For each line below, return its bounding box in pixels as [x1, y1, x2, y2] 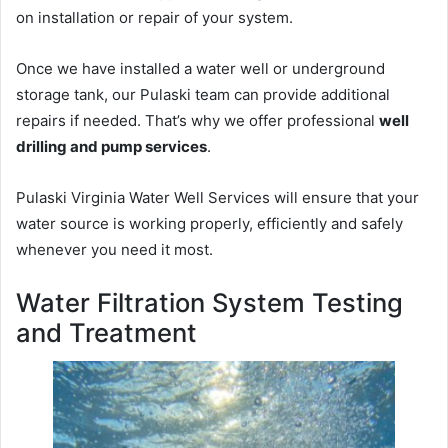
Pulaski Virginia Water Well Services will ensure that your [16, 188, 419, 208]
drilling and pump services [16, 137, 207, 157]
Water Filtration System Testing [16, 287, 403, 319]
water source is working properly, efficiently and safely [16, 214, 403, 234]
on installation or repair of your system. [16, 8, 293, 28]
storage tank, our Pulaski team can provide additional [16, 85, 390, 105]
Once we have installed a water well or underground [16, 59, 385, 79]
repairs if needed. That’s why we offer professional [16, 111, 379, 131]
